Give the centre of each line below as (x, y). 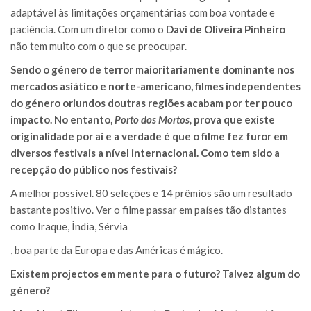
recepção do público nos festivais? (94, 169)
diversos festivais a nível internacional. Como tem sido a (145, 152)
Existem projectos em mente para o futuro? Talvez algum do (155, 273)
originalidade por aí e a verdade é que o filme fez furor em (149, 136)
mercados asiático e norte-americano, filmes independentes (155, 86)
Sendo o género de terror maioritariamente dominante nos (152, 69)
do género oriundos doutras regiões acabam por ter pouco (151, 102)
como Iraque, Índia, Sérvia (69, 226)
